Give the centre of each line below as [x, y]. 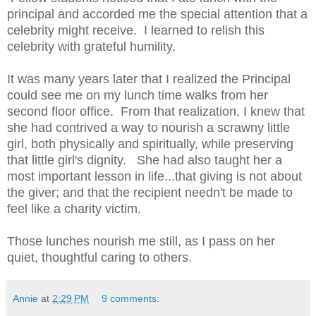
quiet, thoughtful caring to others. [99, 257]
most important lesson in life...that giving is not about [154, 176]
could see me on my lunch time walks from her [138, 95]
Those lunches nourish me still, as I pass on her [141, 241]
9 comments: [131, 298]
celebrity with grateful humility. [91, 46]
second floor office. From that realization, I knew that [156, 111]
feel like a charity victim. [76, 208]
